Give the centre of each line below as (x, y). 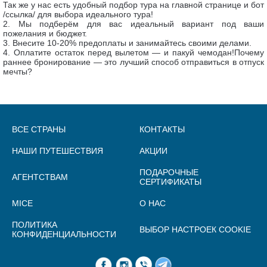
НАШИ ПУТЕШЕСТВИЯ (58, 151)
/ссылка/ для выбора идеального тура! (78, 14)
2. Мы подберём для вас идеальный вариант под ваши (133, 24)
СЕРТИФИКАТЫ (170, 182)
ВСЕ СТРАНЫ (39, 129)
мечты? (18, 72)
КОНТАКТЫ (162, 129)
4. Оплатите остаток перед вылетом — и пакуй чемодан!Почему (133, 52)
